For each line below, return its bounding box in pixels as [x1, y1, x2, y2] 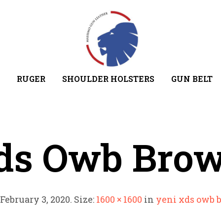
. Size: [70, 193, 96, 205]
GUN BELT [171, 73, 213, 84]
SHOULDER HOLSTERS [62, 73, 154, 84]
